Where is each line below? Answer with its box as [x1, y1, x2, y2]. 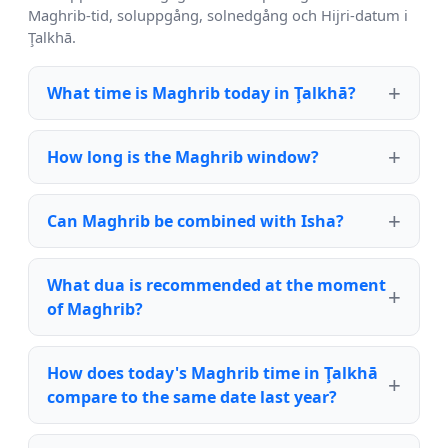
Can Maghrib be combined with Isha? [47, 210, 344, 233]
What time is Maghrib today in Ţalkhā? [47, 82, 356, 105]
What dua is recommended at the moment [47, 274, 386, 297]
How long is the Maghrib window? [47, 146, 319, 169]
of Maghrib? [47, 298, 143, 321]
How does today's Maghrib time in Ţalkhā [47, 362, 378, 385]
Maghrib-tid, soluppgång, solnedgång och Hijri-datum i [28, 5, 408, 26]
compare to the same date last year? [47, 386, 337, 409]
